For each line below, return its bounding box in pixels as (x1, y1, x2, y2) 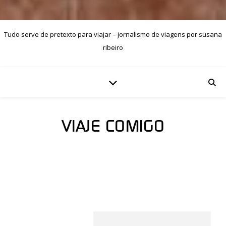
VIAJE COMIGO (61, 119, 165, 135)
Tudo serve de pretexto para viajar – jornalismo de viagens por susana (4, 30, 222, 39)
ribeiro (103, 43, 123, 52)
